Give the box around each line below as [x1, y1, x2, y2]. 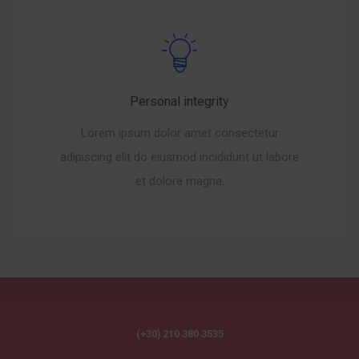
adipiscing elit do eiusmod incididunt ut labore [60, 149, 299, 164]
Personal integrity [130, 93, 229, 109]
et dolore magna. [135, 173, 224, 188]
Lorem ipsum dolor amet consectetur [80, 125, 279, 140]
